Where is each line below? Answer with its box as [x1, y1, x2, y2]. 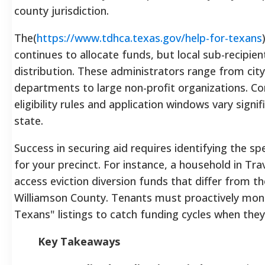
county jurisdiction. [14, 3, 109, 18]
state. [14, 113, 43, 128]
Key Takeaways [38, 234, 120, 248]
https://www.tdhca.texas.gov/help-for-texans [37, 30, 262, 45]
